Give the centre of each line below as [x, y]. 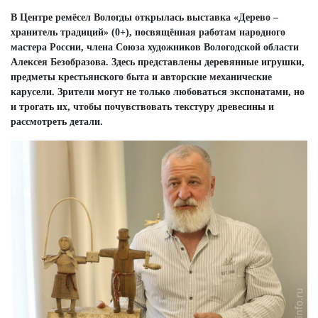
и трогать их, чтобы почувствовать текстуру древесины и [142, 106]
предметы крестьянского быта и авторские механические [141, 77]
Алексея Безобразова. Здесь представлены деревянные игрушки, [158, 62]
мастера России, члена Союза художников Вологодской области [155, 47]
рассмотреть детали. [57, 121]
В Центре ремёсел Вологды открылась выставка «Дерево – [144, 17]
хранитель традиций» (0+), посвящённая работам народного [148, 32]
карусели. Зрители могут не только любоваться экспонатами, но [158, 92]
